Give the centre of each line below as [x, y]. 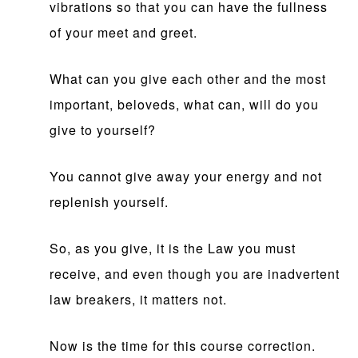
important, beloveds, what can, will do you [185, 105]
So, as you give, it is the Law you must [173, 249]
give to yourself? [103, 130]
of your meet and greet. [124, 33]
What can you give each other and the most [188, 79]
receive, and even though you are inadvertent [195, 274]
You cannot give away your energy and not [186, 177]
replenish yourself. [109, 202]
